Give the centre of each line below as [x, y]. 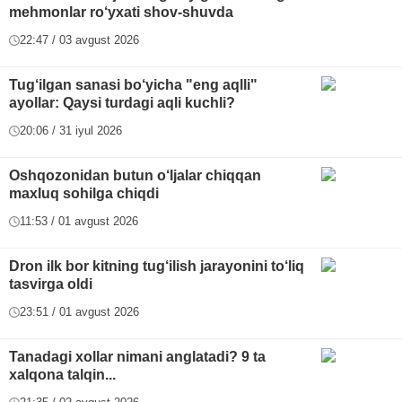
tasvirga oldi [51, 284]
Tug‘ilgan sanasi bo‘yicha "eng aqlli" [133, 85]
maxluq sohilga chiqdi [84, 194]
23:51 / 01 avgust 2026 [79, 312]
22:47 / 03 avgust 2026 [79, 40]
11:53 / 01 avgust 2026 [79, 222]
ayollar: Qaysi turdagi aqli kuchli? [122, 103]
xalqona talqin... [62, 375]
